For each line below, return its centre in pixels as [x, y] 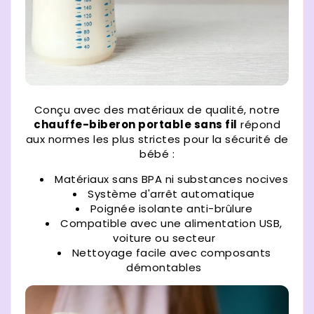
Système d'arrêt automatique [171, 193]
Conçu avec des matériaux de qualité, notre [157, 109]
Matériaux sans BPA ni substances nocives [171, 179]
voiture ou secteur [164, 238]
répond [259, 124]
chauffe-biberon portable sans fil [136, 124]
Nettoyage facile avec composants [171, 252]
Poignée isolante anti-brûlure [171, 208]
